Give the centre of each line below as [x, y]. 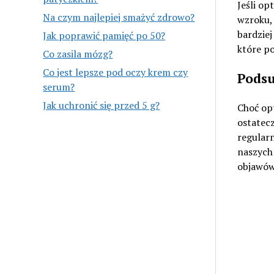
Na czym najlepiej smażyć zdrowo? [119, 17]
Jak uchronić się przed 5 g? [102, 105]
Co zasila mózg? [78, 54]
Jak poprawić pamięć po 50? [104, 35]
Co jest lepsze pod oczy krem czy [116, 72]
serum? [59, 87]
